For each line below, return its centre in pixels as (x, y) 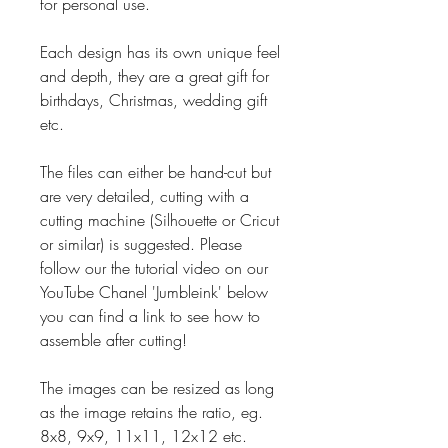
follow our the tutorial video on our (154, 267)
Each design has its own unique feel (160, 51)
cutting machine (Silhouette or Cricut (159, 219)
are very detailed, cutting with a (144, 195)
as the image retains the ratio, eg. (151, 411)
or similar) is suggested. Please (141, 243)
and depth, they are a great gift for (154, 75)
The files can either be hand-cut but (155, 171)
